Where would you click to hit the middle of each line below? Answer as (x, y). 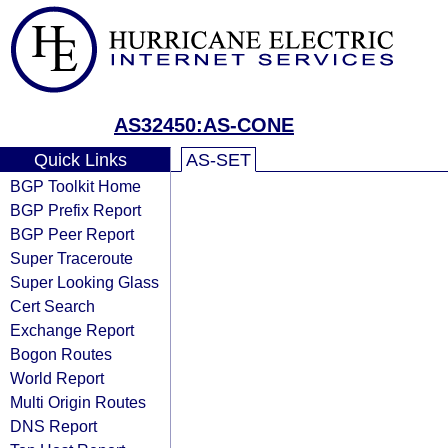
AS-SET (218, 160)
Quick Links (80, 160)
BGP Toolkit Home (75, 186)
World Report (57, 378)
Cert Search (52, 306)
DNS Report (53, 426)
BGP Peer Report (72, 234)
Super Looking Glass (84, 282)
